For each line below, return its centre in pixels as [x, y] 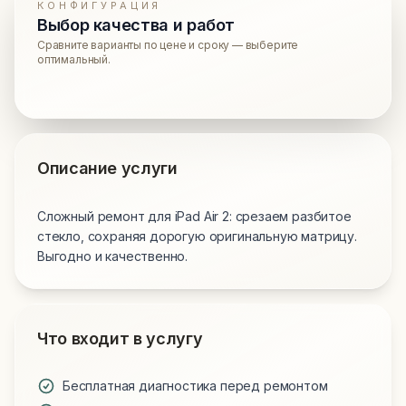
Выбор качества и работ [136, 25]
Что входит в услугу [120, 339]
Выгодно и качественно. [113, 256]
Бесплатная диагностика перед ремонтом [195, 386]
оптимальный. [74, 60]
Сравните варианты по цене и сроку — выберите [168, 45]
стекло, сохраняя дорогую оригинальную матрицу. [197, 237]
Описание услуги [107, 169]
